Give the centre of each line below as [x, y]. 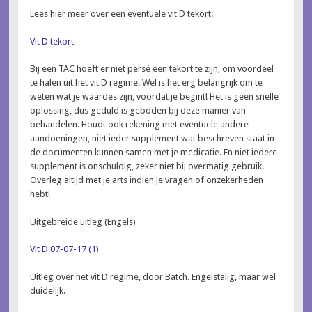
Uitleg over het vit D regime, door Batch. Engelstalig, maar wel [153, 276]
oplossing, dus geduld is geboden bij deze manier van [138, 111]
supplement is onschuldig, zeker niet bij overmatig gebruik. [147, 166]
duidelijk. [48, 290]
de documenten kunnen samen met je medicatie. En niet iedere [154, 153]
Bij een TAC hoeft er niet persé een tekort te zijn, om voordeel [152, 69]
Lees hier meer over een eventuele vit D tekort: [122, 14]
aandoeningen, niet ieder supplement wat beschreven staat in [153, 139]
